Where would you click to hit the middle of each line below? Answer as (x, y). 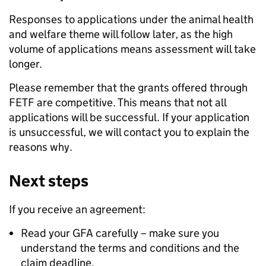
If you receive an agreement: (78, 210)
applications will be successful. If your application (129, 118)
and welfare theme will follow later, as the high (121, 34)
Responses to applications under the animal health (131, 20)
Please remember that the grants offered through (128, 88)
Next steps (50, 181)
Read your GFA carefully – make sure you (120, 233)
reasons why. (42, 147)
